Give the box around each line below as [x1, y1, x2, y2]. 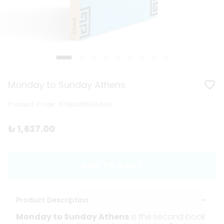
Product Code [8, 99, 54, 109]
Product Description [16, 195, 88, 205]
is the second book [129, 211, 205, 223]
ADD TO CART [81, 159, 143, 171]
